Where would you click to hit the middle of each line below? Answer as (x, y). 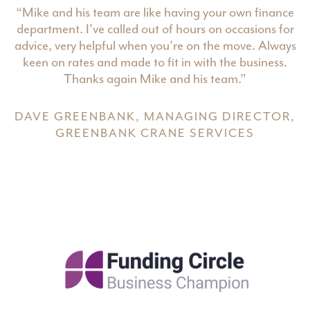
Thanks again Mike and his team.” (155, 79)
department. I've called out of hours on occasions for (155, 29)
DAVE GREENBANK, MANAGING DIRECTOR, (155, 117)
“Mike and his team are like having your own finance (155, 13)
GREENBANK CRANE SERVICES (155, 133)
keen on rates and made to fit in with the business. (155, 63)
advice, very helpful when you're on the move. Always (155, 46)
